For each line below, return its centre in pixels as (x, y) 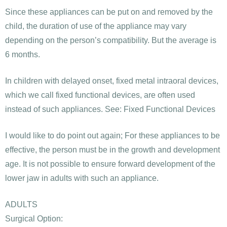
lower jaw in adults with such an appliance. (82, 178)
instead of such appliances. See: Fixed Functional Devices (110, 109)
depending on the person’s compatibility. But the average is (111, 41)
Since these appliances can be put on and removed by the (109, 12)
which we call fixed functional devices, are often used (100, 95)
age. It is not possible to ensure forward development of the (110, 164)
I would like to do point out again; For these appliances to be (112, 136)
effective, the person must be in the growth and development (112, 150)
